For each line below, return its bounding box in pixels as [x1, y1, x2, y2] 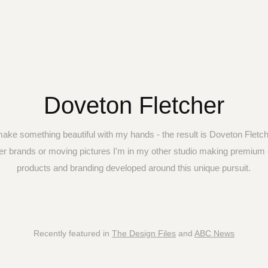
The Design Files [111, 229, 176, 239]
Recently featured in [33, 229, 112, 239]
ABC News [194, 229, 234, 239]
